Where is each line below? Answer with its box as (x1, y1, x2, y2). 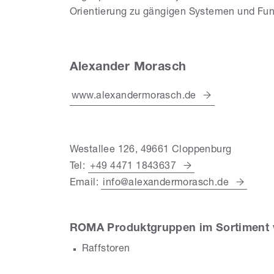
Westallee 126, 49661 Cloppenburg (69, 146, 232, 156)
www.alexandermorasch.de (71, 92, 196, 102)
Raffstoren (81, 245, 130, 255)
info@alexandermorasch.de (103, 179, 229, 189)
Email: (69, 179, 102, 189)
